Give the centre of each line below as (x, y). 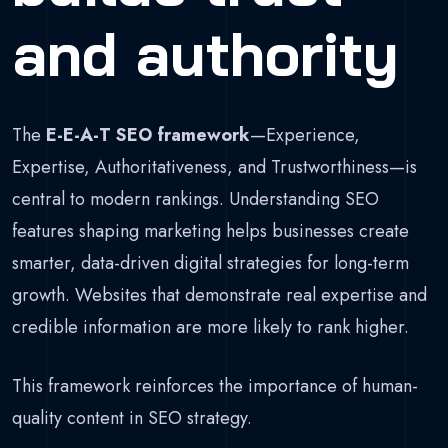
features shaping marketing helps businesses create (210, 231)
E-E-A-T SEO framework (148, 135)
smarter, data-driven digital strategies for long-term (210, 263)
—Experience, (305, 135)
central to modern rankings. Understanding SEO (195, 199)
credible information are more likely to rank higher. (210, 327)
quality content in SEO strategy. (132, 418)
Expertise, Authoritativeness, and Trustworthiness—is (214, 167)
